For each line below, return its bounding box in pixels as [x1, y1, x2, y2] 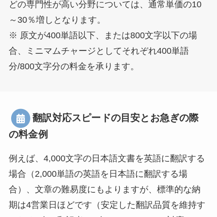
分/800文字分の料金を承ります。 [8, 62, 139, 72]
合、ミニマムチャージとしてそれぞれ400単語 [8, 46, 189, 56]
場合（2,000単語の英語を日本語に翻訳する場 [8, 169, 187, 179]
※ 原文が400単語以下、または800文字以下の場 [8, 31, 197, 41]
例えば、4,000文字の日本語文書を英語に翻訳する [8, 153, 205, 163]
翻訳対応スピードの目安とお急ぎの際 [32, 112, 199, 123]
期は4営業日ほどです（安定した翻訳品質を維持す [8, 200, 205, 210]
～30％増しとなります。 [8, 15, 106, 25]
